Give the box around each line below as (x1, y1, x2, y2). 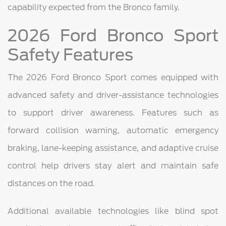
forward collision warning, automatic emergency (8, 125, 218, 135)
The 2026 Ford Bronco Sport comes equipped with (8, 72, 218, 82)
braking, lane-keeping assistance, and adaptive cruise (8, 143, 218, 153)
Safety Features (8, 44, 133, 65)
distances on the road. (8, 178, 95, 188)
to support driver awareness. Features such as (8, 107, 218, 118)
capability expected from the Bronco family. (8, 2, 180, 12)
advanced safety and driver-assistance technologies (8, 90, 218, 100)
